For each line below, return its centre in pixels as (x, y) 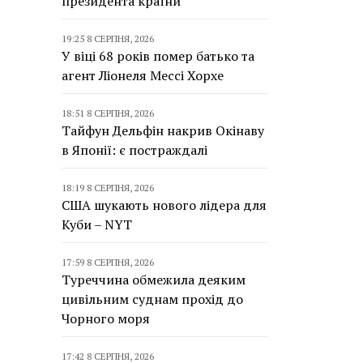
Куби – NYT (97, 224)
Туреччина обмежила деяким (154, 280)
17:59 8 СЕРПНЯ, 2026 (108, 262)
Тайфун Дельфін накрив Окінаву (163, 130)
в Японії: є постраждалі (135, 150)
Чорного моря (106, 318)
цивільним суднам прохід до (152, 299)
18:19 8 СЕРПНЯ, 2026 (108, 188)
